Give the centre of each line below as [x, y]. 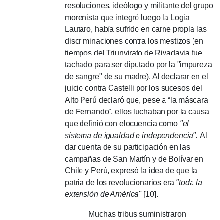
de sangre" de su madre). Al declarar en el [137, 76]
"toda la [189, 182]
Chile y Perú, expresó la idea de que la [131, 170]
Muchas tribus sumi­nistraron [125, 214]
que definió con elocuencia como [122, 123]
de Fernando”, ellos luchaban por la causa [137, 111]
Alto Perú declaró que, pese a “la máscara [137, 100]
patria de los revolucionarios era [121, 182]
